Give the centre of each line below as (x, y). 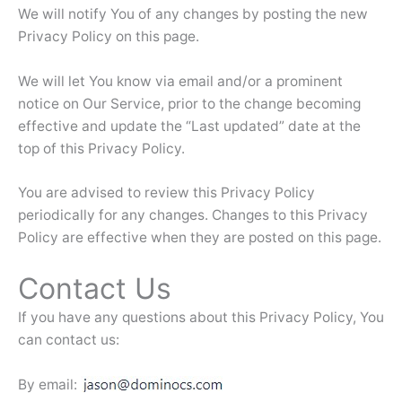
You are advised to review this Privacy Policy (166, 193)
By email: (49, 385)
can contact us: (69, 340)
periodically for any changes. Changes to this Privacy (193, 215)
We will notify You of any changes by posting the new (193, 13)
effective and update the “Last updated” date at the (189, 126)
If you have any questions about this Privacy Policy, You (201, 318)
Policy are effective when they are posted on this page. (200, 238)
